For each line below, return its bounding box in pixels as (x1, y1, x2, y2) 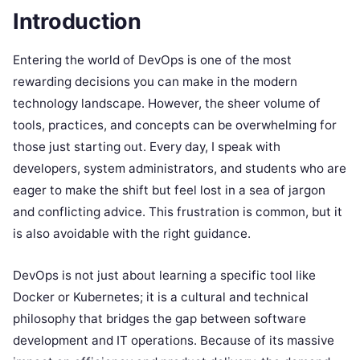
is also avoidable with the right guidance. (13, 226, 251, 242)
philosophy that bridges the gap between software (13, 311, 306, 327)
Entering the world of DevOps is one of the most (13, 52, 292, 68)
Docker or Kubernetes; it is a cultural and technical (13, 289, 309, 305)
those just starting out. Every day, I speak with (13, 139, 280, 155)
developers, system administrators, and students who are (13, 161, 346, 177)
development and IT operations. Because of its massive (13, 333, 334, 349)
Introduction (13, 7, 141, 35)
